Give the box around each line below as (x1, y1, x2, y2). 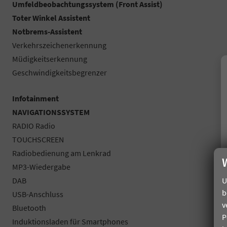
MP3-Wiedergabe (12, 161, 70, 172)
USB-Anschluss (12, 188, 63, 199)
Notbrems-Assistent (12, 26, 82, 36)
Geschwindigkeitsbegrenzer (12, 67, 107, 78)
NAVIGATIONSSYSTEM (12, 106, 90, 117)
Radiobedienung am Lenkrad (12, 147, 111, 158)
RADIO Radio (12, 120, 55, 131)
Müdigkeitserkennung (12, 53, 87, 64)
